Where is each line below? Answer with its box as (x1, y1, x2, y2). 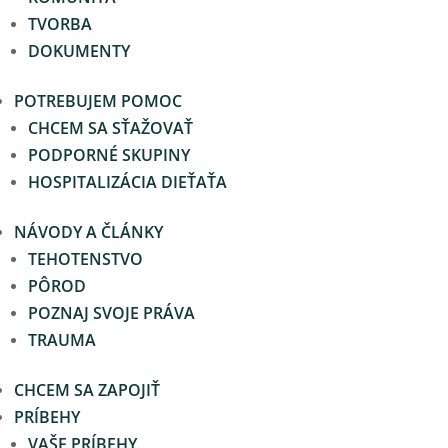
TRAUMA (28, 329, 96, 351)
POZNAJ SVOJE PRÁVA (28, 302, 195, 324)
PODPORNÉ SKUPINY (28, 144, 190, 166)
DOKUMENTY (28, 40, 130, 62)
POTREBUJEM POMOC (14, 90, 182, 112)
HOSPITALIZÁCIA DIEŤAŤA (28, 171, 227, 193)
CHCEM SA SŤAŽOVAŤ (28, 117, 193, 139)
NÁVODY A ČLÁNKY (14, 221, 163, 243)
